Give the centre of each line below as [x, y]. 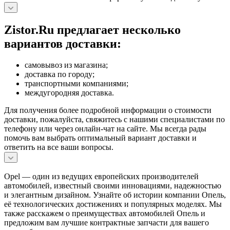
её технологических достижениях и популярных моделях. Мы [113, 204]
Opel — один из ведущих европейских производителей [101, 177]
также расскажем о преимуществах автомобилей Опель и [105, 214]
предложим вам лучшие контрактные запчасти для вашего [107, 223]
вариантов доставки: [63, 43]
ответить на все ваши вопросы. [59, 147]
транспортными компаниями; [76, 84]
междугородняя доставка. [69, 93]
